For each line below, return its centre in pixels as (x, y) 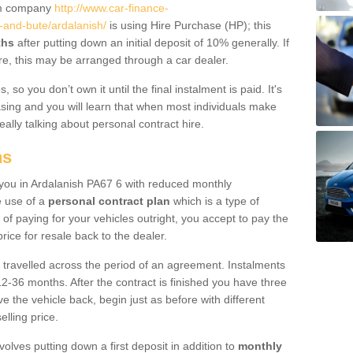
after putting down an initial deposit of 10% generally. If (152, 43)
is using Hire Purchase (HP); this (189, 25)
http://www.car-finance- (111, 8)
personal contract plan (109, 201)
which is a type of (215, 201)
